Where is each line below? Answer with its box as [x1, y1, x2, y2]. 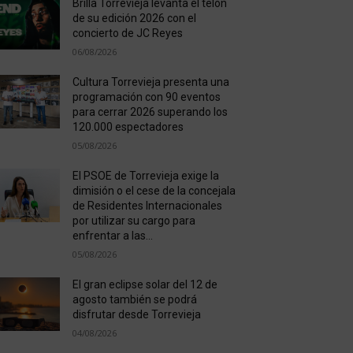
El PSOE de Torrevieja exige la [72, 169, 219, 182]
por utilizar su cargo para [72, 214, 195, 227]
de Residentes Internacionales [72, 199, 222, 212]
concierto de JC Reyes [72, 27, 183, 39]
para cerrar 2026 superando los [72, 106, 228, 118]
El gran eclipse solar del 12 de [72, 278, 217, 291]
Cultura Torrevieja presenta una [72, 76, 229, 88]
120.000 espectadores [72, 121, 184, 133]
